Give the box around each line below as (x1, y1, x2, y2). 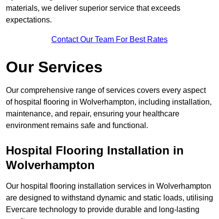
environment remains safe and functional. (6, 121, 148, 130)
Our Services (6, 58, 103, 76)
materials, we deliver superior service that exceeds (6, 4, 180, 13)
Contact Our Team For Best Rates (51, 35, 168, 44)
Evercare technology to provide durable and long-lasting (6, 205, 199, 214)
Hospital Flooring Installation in (6, 144, 184, 157)
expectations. (6, 16, 52, 24)
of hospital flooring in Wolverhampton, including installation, (6, 98, 212, 107)
